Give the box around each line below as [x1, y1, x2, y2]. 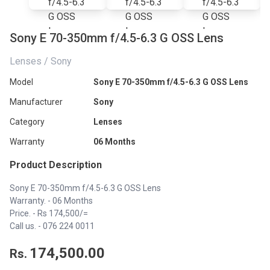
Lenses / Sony [10, 55, 72, 67]
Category [10, 117, 45, 127]
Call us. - [10, 221, 43, 231]
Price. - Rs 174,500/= [10, 209, 88, 218]
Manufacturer [10, 97, 63, 107]
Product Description [10, 159, 102, 171]
